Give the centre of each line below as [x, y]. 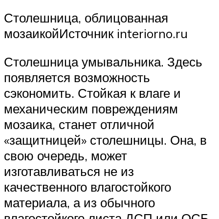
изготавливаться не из [69, 171]
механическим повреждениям [91, 109]
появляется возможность [77, 77]
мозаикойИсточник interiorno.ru [96, 33]
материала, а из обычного [79, 203]
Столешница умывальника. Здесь [103, 62]
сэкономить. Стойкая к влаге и [92, 93]
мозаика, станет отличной [79, 124]
